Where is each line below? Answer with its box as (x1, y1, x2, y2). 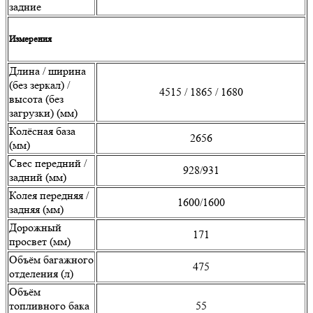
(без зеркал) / (9, 78, 70, 92)
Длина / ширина (9, 64, 86, 78)
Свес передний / (9, 156, 87, 170)
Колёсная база (9, 124, 75, 138)
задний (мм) (9, 170, 66, 184)
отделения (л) (9, 267, 73, 281)
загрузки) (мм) (9, 106, 78, 120)
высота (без (9, 92, 64, 106)
